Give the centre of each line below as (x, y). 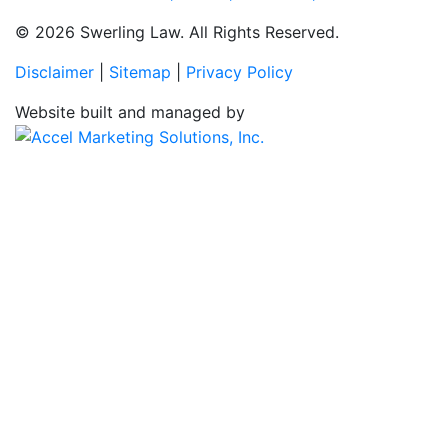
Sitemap (140, 71)
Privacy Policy (239, 71)
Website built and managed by (130, 111)
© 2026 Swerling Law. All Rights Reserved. (177, 31)
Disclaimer (54, 71)
